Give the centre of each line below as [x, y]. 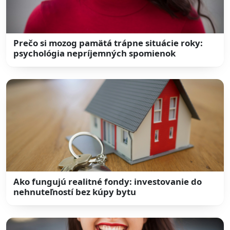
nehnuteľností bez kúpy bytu [75, 191]
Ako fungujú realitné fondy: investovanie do [108, 181]
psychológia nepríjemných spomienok [95, 53]
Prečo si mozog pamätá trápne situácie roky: [108, 43]
